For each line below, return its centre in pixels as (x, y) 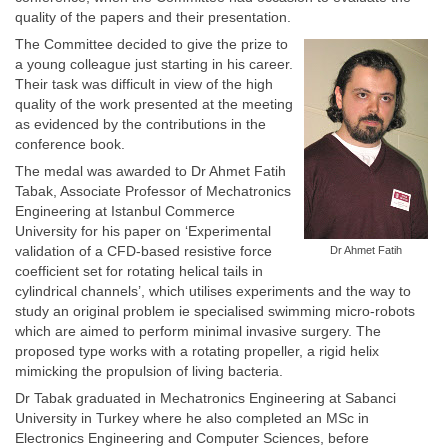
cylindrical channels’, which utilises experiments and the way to (213, 291)
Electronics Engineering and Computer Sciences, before (192, 438)
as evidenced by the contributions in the (140, 124)
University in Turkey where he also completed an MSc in (192, 418)
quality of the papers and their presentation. (153, 17)
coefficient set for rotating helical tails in (139, 271)
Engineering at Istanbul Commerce (125, 211)
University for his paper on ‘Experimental (143, 231)
